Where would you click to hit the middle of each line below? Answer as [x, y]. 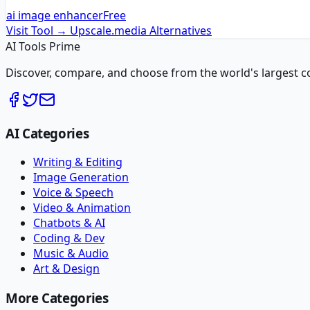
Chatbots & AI [69, 223]
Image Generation [81, 177]
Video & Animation [82, 208]
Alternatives [179, 30]
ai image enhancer [55, 15]
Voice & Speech [73, 193]
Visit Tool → [37, 30]
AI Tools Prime [43, 46]
